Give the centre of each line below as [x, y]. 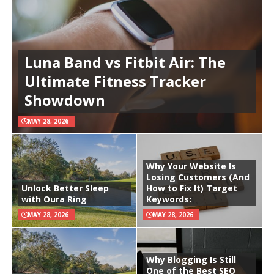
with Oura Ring [54, 199]
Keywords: [169, 199]
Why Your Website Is [191, 166]
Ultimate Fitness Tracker [115, 81]
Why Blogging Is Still [191, 259]
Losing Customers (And [198, 177]
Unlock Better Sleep [65, 188]
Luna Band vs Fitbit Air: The [125, 62]
